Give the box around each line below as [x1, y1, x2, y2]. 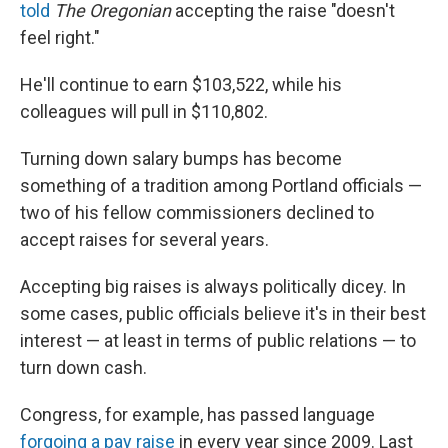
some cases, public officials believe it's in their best [20, 303, 426, 324]
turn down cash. [20, 357, 147, 378]
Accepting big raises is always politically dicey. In [20, 276, 406, 297]
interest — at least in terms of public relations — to [20, 330, 416, 351]
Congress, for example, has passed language [20, 404, 375, 425]
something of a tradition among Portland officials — [20, 175, 422, 196]
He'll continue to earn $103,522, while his [20, 74, 342, 95]
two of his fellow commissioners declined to [20, 202, 374, 223]
